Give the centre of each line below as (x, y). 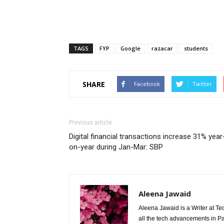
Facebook (147, 84)
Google (130, 48)
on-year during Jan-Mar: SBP (116, 147)
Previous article (90, 122)
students (196, 48)
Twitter (202, 84)
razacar (162, 48)
